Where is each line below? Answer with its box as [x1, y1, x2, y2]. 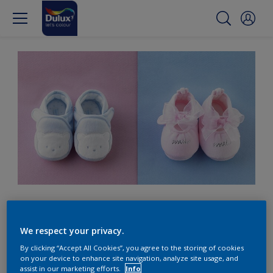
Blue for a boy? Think [18, 198, 214, 222]
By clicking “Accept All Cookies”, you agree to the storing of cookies [20, 243, 244, 252]
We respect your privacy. [20, 224, 125, 236]
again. [18, 220, 76, 244]
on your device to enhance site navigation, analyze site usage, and [20, 253, 239, 263]
